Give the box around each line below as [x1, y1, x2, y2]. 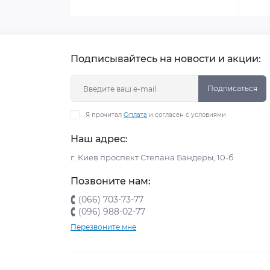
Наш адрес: [71, 133, 128, 145]
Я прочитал [86, 111, 124, 119]
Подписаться [207, 84, 257, 93]
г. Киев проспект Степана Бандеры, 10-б [71, 152, 234, 162]
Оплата [124, 111, 147, 119]
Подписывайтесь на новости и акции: [71, 53, 261, 64]
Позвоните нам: [71, 175, 151, 187]
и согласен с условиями [147, 111, 226, 119]
